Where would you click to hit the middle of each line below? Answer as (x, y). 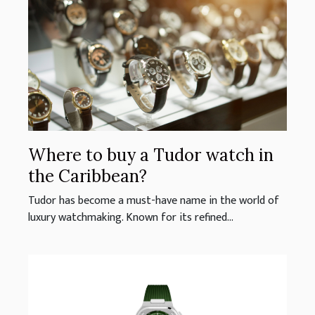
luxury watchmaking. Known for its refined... (131, 218)
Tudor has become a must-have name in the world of (154, 201)
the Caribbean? (88, 176)
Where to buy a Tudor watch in (151, 155)
